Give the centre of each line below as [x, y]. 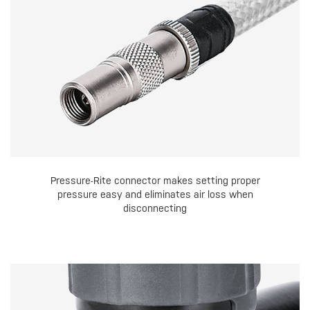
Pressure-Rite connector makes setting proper [155, 181]
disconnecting [155, 209]
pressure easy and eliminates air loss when [155, 195]
